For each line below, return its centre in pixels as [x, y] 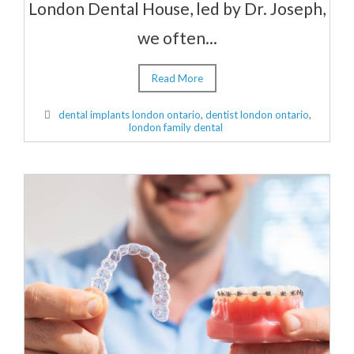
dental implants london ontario [129, 115]
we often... [177, 38]
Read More [177, 79]
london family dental [176, 128]
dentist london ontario [257, 115]
